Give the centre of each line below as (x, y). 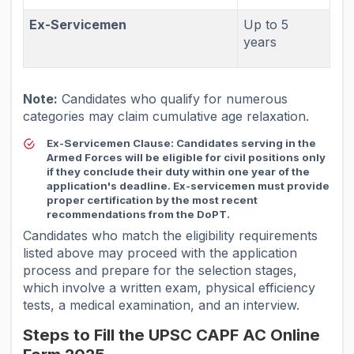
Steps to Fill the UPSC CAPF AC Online (172, 335)
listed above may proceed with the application (160, 253)
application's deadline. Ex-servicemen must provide (188, 186)
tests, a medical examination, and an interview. (162, 305)
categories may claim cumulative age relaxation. (166, 116)
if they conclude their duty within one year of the (179, 172)
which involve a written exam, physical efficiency (169, 288)
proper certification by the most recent (153, 200)
